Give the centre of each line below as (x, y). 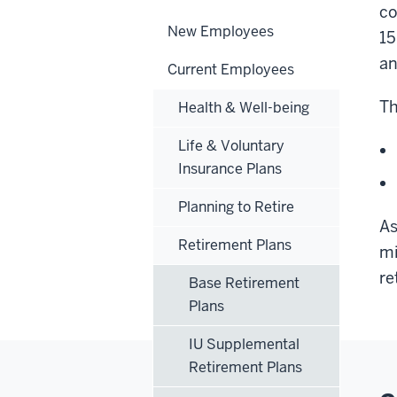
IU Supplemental (244, 344)
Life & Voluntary (231, 145)
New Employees (221, 31)
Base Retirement (244, 283)
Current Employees (231, 69)
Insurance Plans (230, 168)
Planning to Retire (236, 206)
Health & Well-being (244, 107)
